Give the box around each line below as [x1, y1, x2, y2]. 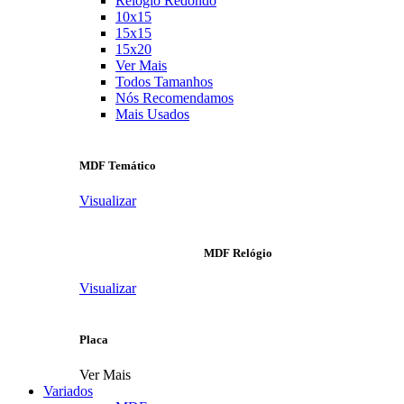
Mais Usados [115, 106, 189, 123]
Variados [43, 383, 93, 399]
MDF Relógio [204, 245, 272, 260]
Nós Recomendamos [115, 90, 234, 106]
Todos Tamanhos [115, 74, 213, 90]
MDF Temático [79, 159, 156, 173]
